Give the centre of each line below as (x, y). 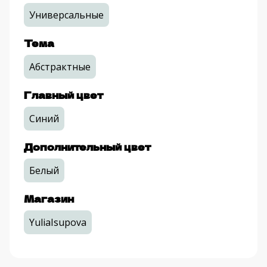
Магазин (49, 199)
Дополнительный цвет (87, 147)
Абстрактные (60, 67)
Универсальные (66, 15)
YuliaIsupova (58, 223)
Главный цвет (63, 95)
